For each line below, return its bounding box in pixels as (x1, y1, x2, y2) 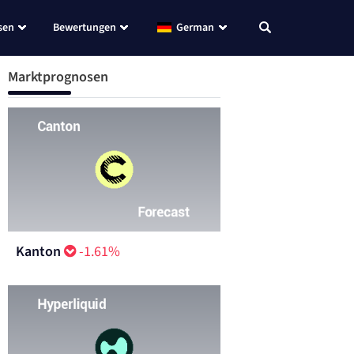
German (176, 20, 214, 36)
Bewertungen (52, 20, 116, 36)
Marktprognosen (8, 67, 108, 87)
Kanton (16, 241, 61, 262)
